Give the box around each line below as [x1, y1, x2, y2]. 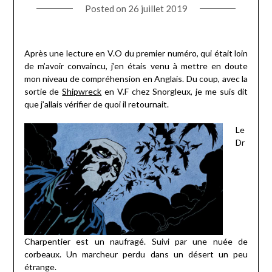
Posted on [84, 3, 128, 15]
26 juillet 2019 [127, 3, 188, 15]
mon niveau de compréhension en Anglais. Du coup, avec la [24, 73, 248, 84]
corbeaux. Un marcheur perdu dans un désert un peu [24, 249, 248, 260]
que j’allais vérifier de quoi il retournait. [24, 99, 169, 110]
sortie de [24, 86, 63, 97]
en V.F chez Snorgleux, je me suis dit [101, 86, 248, 97]
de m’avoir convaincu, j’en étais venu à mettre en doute [24, 61, 248, 72]
